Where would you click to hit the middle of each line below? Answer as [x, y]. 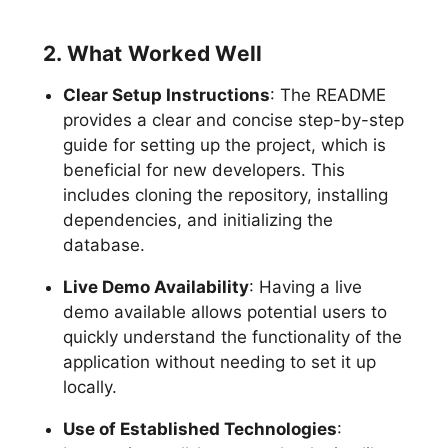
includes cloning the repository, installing [225, 194]
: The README [327, 94]
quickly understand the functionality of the [232, 336]
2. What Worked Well [152, 53]
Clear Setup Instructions [166, 94]
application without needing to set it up [219, 361]
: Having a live [305, 286]
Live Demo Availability [155, 286]
